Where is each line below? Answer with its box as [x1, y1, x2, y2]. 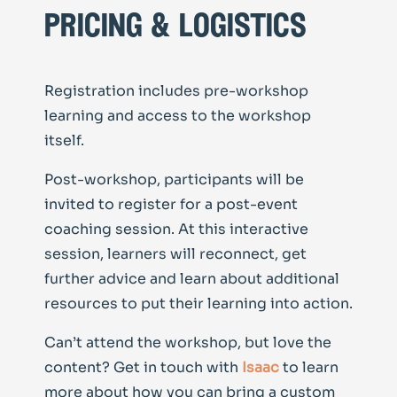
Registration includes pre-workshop [44, 81, 308, 100]
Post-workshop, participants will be [44, 169, 304, 189]
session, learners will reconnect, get [44, 244, 307, 263]
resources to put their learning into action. [44, 293, 353, 313]
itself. [44, 130, 88, 150]
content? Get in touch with [44, 357, 242, 377]
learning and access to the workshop [44, 105, 311, 125]
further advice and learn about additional [44, 269, 339, 288]
